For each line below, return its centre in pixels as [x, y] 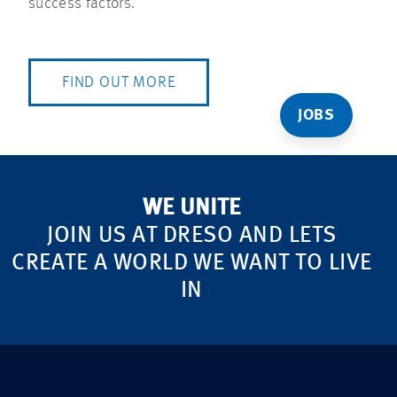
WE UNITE [192, 208]
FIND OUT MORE [119, 82]
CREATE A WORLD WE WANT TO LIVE [192, 263]
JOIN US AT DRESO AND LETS [192, 235]
